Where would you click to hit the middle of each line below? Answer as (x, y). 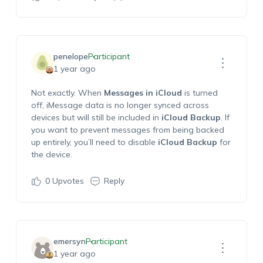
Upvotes (67, 181)
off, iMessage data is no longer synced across (120, 105)
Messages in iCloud (143, 93)
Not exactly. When (67, 93)
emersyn (69, 241)
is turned (200, 93)
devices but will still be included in (96, 117)
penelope (70, 56)
